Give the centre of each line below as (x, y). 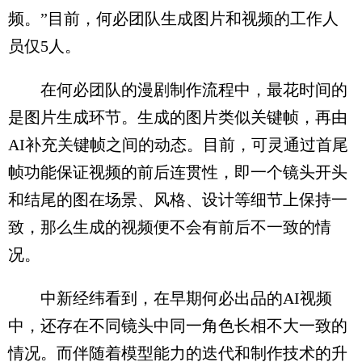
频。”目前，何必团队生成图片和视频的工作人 (173, 18)
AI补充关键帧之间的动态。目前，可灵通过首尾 (178, 144)
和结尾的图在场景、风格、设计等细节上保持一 (178, 199)
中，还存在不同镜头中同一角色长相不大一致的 (178, 325)
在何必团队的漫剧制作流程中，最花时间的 (178, 89)
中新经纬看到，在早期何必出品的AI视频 (170, 298)
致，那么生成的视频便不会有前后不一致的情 (170, 227)
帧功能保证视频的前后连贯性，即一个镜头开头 (178, 172)
